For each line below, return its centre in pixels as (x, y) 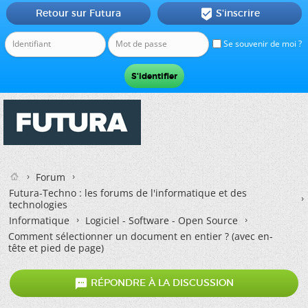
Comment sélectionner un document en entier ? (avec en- (141, 236)
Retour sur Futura (78, 13)
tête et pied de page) (56, 248)
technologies (38, 205)
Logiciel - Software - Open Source (162, 220)
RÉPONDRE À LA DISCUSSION (161, 283)
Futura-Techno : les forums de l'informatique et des (128, 193)
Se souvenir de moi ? (262, 44)
